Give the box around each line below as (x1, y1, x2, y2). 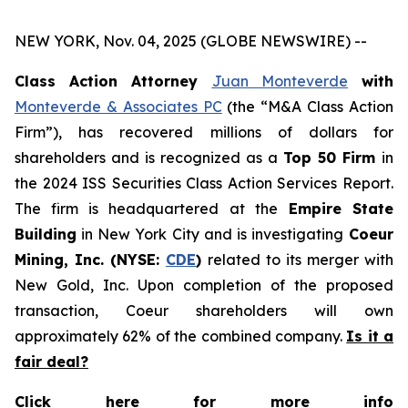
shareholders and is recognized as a (15, 148, 283, 167)
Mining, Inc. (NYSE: (15, 250, 166, 269)
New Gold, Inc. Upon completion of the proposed (15, 276, 393, 294)
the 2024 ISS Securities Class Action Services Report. (15, 174, 393, 192)
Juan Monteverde (211, 72, 348, 90)
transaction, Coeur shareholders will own (15, 301, 393, 320)
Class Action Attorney (15, 72, 212, 90)
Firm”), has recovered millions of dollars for (15, 123, 393, 141)
